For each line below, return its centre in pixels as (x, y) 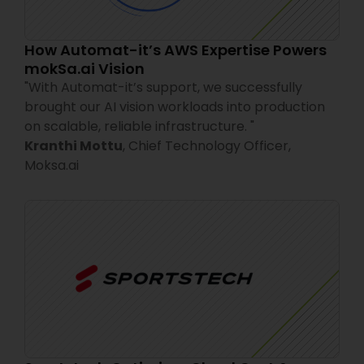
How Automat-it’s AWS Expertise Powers (175, 50)
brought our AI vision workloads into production (175, 106)
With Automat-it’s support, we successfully (165, 87)
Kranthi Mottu (74, 145)
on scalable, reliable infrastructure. (136, 126)
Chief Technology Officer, (211, 145)
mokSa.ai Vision (84, 68)
